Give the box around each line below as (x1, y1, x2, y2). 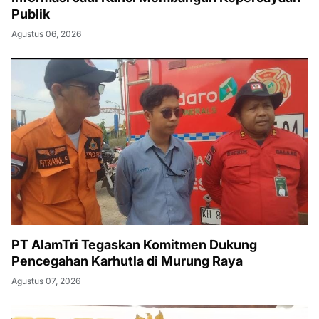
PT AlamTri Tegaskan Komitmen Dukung (11, 237, 257, 253)
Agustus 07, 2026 (11, 276, 80, 287)
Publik (11, 6, 50, 22)
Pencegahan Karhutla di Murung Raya (11, 253, 243, 269)
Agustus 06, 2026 (11, 28, 81, 40)
